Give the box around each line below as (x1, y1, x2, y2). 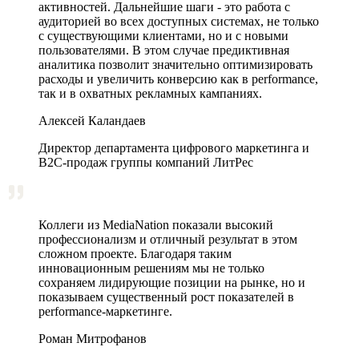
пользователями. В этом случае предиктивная (38, 42, 289, 57)
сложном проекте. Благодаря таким (38, 246, 232, 260)
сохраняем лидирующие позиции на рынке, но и (38, 275, 305, 289)
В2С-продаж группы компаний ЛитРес (38, 155, 253, 169)
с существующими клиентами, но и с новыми (38, 28, 288, 42)
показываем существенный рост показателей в (38, 289, 294, 304)
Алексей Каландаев (38, 113, 146, 127)
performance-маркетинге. (38, 304, 172, 318)
